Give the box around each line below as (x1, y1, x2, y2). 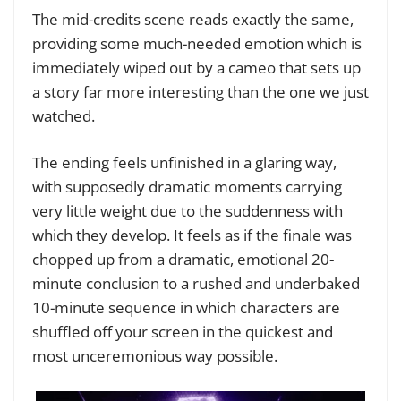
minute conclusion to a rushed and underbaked (32, 273, 360, 294)
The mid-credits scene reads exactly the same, (32, 8, 354, 30)
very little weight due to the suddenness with (32, 200, 343, 222)
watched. (32, 105, 95, 126)
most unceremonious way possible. (32, 346, 281, 367)
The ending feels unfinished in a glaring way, (32, 152, 337, 174)
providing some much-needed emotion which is (32, 32, 362, 54)
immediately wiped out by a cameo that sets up (32, 56, 361, 78)
